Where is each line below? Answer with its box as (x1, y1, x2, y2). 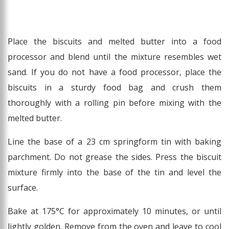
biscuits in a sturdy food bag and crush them (8, 82, 221, 94)
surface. (8, 182, 38, 194)
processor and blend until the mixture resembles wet (8, 51, 221, 63)
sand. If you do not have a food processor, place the (8, 66, 221, 78)
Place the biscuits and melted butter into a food (8, 36, 221, 48)
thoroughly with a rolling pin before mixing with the (8, 97, 221, 109)
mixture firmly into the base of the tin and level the (8, 167, 221, 178)
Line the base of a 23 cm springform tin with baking (8, 136, 221, 148)
